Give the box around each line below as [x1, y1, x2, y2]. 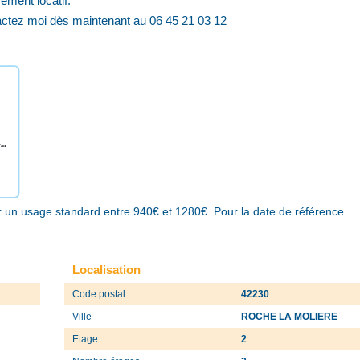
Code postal [72, 288, 125, 300]
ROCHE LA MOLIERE [241, 310, 338, 322]
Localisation [72, 262, 141, 276]
